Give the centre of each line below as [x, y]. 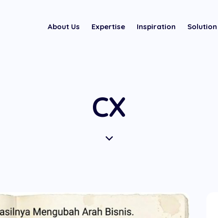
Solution [202, 26]
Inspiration [156, 26]
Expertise [108, 26]
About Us [64, 26]
